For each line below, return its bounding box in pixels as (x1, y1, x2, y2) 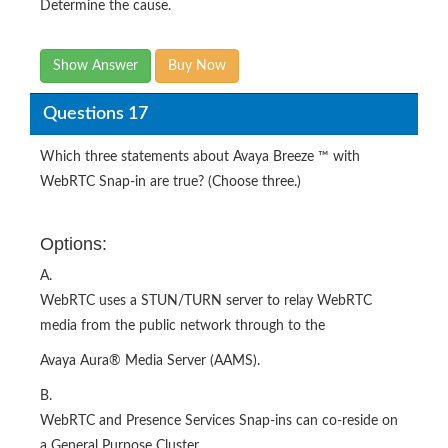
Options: (40, 234, 107, 254)
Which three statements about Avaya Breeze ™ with (40, 150, 360, 164)
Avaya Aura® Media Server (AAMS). (40, 354, 260, 368)
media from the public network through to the (40, 319, 325, 333)
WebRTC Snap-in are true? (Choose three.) (40, 175, 301, 189)
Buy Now (168, 59, 226, 73)
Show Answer (53, 59, 138, 73)
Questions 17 (42, 104, 148, 123)
